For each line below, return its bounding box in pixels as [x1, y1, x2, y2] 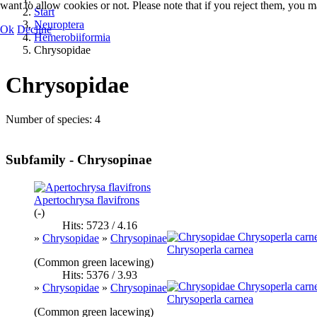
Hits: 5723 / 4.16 [62, 219, 137, 231]
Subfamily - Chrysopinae [6, 151, 151, 167]
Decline [17, 23, 52, 35]
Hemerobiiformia [34, 31, 110, 44]
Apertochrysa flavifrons [34, 193, 139, 206]
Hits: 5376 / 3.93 [62, 268, 137, 281]
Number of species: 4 [6, 113, 100, 126]
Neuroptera [34, 18, 84, 31]
